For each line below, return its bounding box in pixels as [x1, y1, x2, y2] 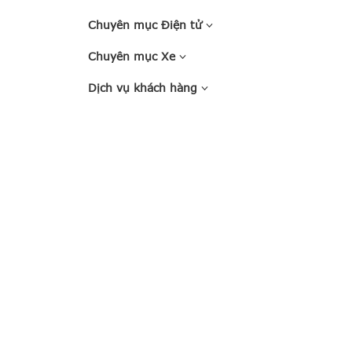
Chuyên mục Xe [88, 49, 179, 63]
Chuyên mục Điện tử [88, 18, 206, 31]
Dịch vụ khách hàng [88, 81, 201, 94]
